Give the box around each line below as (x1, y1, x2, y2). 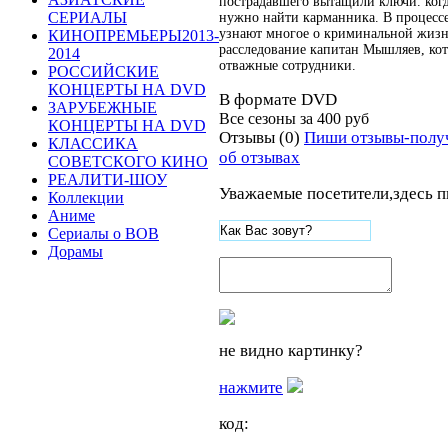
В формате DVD (219, 89, 337, 109)
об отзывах (219, 147, 300, 167)
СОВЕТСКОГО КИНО (48, 153, 208, 170)
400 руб (317, 109, 369, 127)
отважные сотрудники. (219, 57, 356, 73)
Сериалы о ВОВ (48, 225, 159, 242)
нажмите (219, 377, 283, 397)
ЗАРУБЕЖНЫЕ (48, 99, 157, 116)
